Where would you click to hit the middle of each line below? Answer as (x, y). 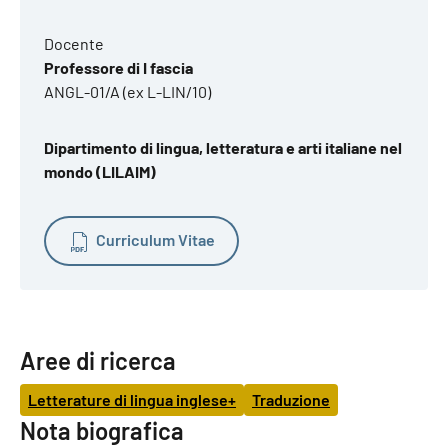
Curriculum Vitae (155, 239)
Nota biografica (102, 430)
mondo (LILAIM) (100, 171)
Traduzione (291, 399)
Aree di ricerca (98, 360)
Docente (74, 43)
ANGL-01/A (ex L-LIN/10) (127, 91)
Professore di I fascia (118, 67)
